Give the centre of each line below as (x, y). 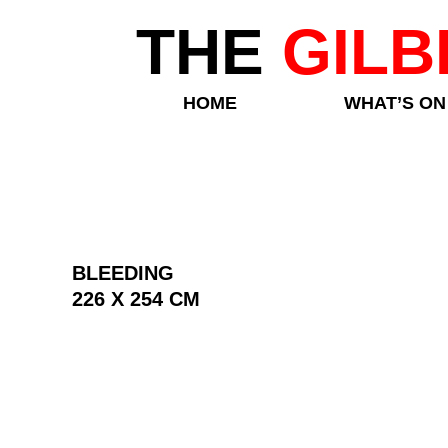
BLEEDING (123, 273)
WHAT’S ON (394, 103)
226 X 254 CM (136, 299)
